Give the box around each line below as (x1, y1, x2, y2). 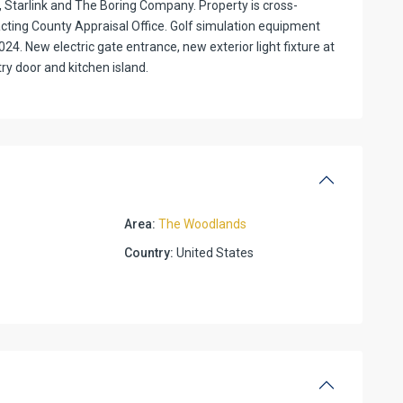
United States (174, 245, 255, 260)
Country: (124, 245, 175, 260)
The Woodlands (158, 216, 247, 231)
